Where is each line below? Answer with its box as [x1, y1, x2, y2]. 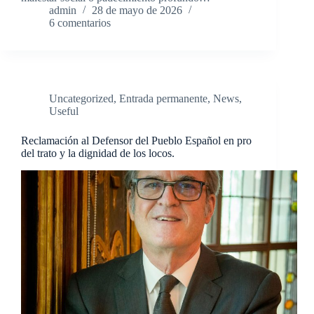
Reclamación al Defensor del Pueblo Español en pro [21, 135, 252, 147]
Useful [49, 105, 78, 118]
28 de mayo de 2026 [92, 4, 182, 17]
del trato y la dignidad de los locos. [21, 147, 175, 160]
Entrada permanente [119, 93, 207, 105]
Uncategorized [49, 93, 114, 105]
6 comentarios [49, 17, 111, 29]
